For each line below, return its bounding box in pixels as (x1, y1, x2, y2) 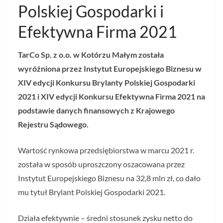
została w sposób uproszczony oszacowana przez (18, 159, 185, 169)
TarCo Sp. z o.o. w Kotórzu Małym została (18, 50, 164, 60)
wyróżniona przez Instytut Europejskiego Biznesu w (18, 64, 202, 74)
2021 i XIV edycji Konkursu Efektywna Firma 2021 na (18, 92, 205, 102)
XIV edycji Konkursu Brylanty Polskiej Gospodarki (18, 78, 195, 88)
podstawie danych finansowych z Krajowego (18, 106, 175, 115)
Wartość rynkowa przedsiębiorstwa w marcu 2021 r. (18, 145, 194, 155)
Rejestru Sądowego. (18, 119, 89, 129)
